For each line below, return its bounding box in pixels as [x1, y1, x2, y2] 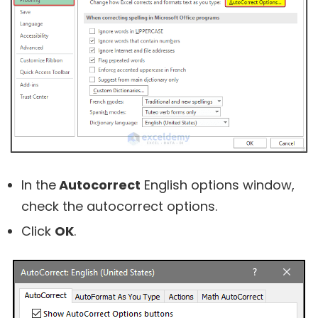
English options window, [141, 176, 295, 194]
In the [21, 176, 56, 194]
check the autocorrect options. [21, 197, 217, 216]
